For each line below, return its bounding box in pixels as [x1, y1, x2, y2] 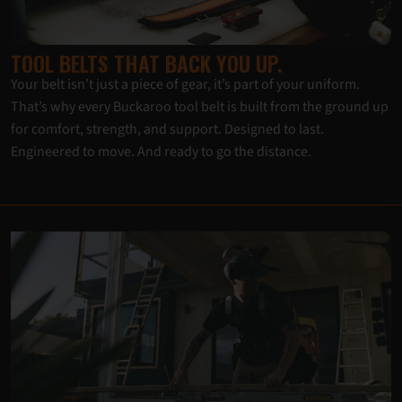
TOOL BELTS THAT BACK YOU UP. [11, 47, 283, 79]
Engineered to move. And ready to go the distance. [11, 142, 311, 162]
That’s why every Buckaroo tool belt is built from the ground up [11, 97, 389, 117]
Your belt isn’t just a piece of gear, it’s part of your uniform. [11, 74, 360, 94]
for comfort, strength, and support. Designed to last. [11, 119, 324, 139]
